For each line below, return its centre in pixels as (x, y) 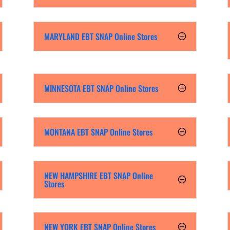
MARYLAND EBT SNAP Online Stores (100, 36)
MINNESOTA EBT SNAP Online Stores (101, 88)
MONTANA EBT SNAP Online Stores (98, 132)
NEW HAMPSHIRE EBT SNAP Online (98, 175)
